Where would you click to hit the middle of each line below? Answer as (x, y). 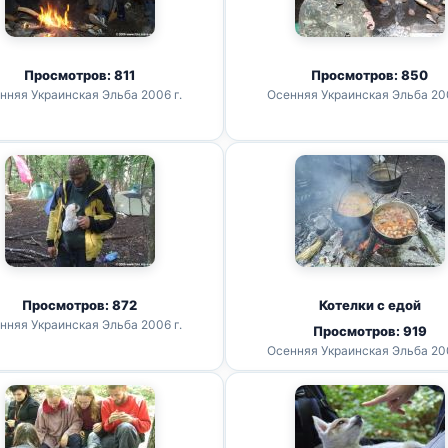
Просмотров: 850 (369, 75)
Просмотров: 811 (79, 75)
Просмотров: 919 (369, 331)
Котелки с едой (369, 305)
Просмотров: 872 (79, 305)
